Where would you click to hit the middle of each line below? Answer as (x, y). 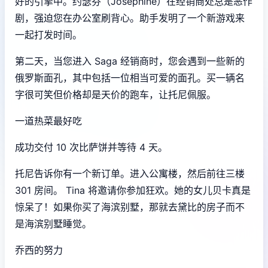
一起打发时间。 (48, 34)
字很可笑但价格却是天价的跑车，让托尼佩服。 (115, 94)
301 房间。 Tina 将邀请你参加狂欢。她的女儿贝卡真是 (133, 190)
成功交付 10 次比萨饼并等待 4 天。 (91, 147)
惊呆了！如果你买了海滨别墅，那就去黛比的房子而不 (130, 207)
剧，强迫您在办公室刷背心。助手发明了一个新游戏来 (130, 18)
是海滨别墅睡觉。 (53, 223)
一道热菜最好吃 (48, 121)
